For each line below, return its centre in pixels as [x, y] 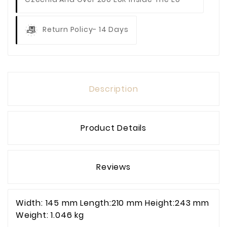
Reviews [113, 167]
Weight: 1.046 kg [50, 215]
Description [113, 89]
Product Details [113, 128]
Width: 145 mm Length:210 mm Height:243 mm [112, 203]
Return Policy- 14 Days [86, 30]
